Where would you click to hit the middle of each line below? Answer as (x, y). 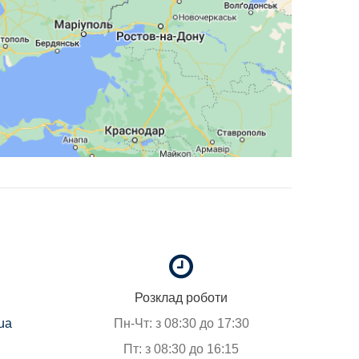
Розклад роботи (181, 298)
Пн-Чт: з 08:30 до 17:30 (181, 324)
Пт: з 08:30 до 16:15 (181, 349)
